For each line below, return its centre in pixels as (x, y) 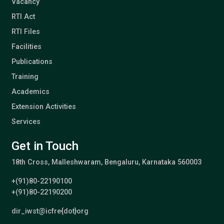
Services (26, 121)
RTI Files (25, 31)
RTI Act (23, 16)
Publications (32, 61)
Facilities (26, 46)
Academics (30, 91)
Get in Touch (45, 146)
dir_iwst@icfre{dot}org (50, 211)
